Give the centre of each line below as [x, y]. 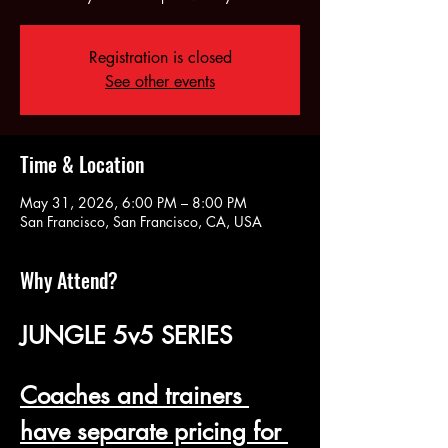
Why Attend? [69, 280]
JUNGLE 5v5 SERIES [126, 335]
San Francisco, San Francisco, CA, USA [141, 221]
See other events [160, 81]
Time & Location [82, 164]
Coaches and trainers [134, 395]
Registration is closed [160, 57]
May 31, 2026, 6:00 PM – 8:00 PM [133, 202]
